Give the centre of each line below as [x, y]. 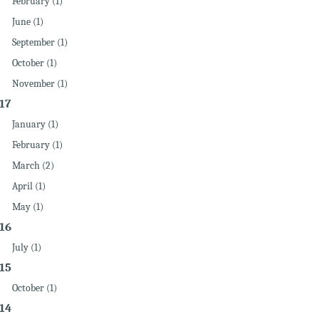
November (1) [40, 84]
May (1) [27, 207]
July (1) [26, 247]
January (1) [35, 124]
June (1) [27, 22]
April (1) [28, 186]
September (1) [40, 42]
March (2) [33, 166]
